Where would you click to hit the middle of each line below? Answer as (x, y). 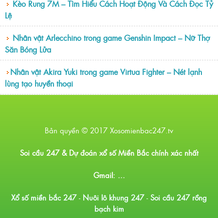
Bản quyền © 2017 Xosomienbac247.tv (109, 130)
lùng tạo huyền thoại (39, 83)
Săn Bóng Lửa (28, 49)
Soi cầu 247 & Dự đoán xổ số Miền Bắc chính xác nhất (109, 153)
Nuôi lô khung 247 (113, 198)
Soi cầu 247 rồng (179, 198)
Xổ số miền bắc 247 (44, 198)
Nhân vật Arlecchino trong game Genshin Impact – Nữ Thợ (111, 38)
